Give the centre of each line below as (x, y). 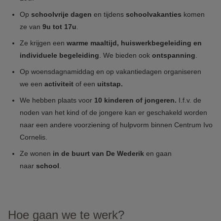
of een (85, 84)
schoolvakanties (154, 14)
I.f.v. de (190, 100)
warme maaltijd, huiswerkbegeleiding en (134, 43)
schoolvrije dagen (62, 14)
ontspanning (174, 55)
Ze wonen (36, 153)
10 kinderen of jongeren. (136, 100)
